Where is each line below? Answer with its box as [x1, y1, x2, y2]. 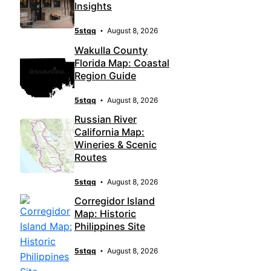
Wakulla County [74, 44, 148, 56]
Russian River [74, 113, 137, 125]
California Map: [74, 125, 145, 138]
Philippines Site [74, 220, 145, 233]
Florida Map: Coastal [74, 56, 169, 69]
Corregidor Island [74, 195, 155, 207]
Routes [74, 151, 107, 163]
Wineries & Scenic [74, 138, 157, 151]
